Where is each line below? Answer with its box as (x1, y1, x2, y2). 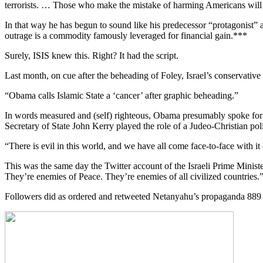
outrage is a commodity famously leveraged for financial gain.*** (5, 31, 247, 41)
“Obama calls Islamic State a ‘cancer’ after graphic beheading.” (5, 90, 238, 101)
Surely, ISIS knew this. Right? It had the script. (5, 50, 178, 61)
